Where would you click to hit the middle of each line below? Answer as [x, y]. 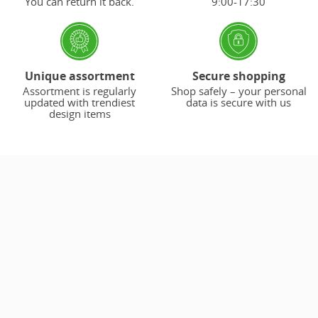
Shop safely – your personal [238, 91]
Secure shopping [238, 76]
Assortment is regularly [79, 91]
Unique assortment [79, 76]
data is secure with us [238, 103]
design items [79, 114]
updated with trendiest [79, 103]
